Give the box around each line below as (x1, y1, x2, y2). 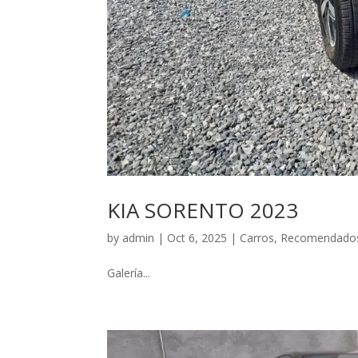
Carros (240, 229, 275, 245)
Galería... (107, 265, 151, 280)
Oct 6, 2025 (167, 229, 228, 245)
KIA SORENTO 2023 (107, 195, 299, 225)
